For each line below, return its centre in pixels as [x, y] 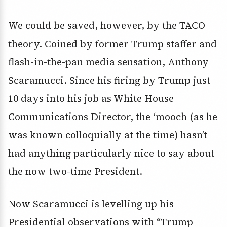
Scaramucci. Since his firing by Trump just [109, 80]
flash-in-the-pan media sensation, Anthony [108, 62]
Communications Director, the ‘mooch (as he [113, 117]
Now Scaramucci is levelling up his [91, 204]
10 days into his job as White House [91, 99]
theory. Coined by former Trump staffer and [112, 44]
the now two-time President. [75, 172]
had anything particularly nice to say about [111, 153]
